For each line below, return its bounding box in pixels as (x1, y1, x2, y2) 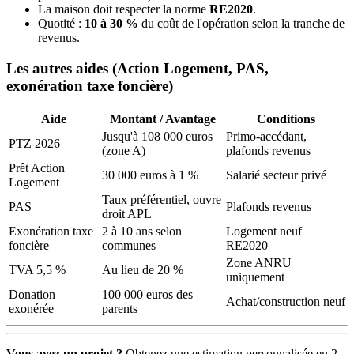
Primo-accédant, (226, 129, 307, 143)
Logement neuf (226, 224, 302, 238)
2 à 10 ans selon (102, 224, 182, 238)
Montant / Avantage (109, 111, 216, 126)
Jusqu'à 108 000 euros (102, 129, 213, 143)
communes (102, 238, 156, 252)
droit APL (102, 206, 152, 220)
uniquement (226, 269, 284, 284)
